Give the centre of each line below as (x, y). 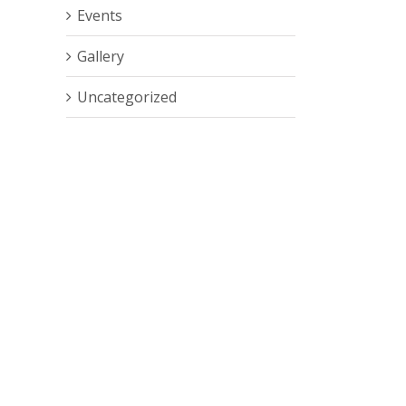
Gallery (101, 56)
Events (100, 15)
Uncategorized (127, 97)
